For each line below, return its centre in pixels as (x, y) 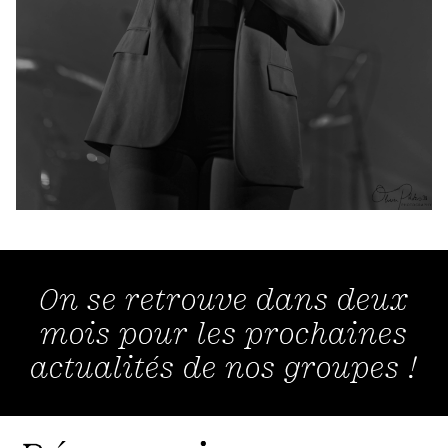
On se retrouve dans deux (224, 299)
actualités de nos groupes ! (224, 367)
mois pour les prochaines (224, 333)
